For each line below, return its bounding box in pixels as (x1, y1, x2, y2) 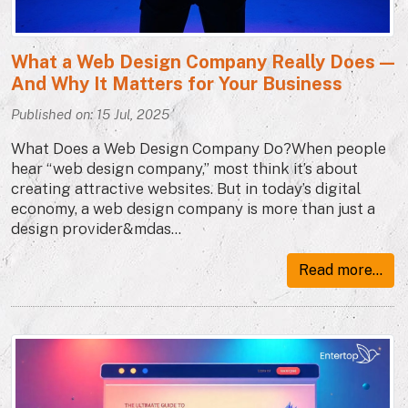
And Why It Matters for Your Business (11, 72, 342, 95)
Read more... (299, 260, 382, 279)
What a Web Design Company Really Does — (11, 50, 394, 73)
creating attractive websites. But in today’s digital (11, 178, 361, 198)
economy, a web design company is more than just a (11, 199, 375, 218)
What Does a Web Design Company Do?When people (11, 138, 386, 158)
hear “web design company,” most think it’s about (11, 158, 358, 178)
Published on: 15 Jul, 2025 (11, 105, 169, 122)
